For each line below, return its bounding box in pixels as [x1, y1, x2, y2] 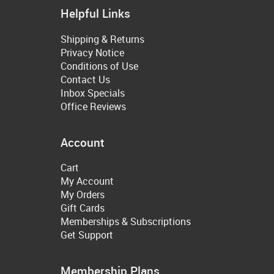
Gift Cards [61, 201, 105, 215]
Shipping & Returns [61, 32, 144, 46]
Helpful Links [61, 6, 130, 21]
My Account [61, 174, 114, 188]
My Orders [61, 188, 105, 202]
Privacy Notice [61, 45, 124, 59]
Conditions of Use [61, 59, 138, 73]
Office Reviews [61, 99, 126, 113]
